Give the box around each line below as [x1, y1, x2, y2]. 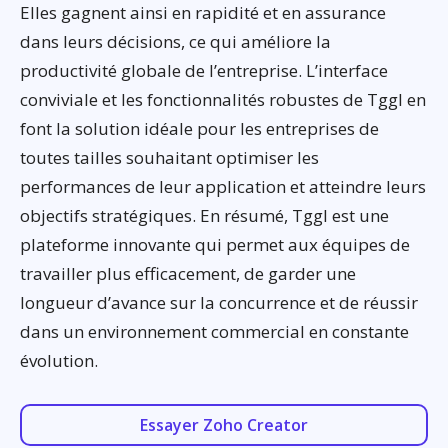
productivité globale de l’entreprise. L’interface [20, 59, 388, 83]
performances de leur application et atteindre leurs [20, 175, 426, 199]
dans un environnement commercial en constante [20, 320, 409, 344]
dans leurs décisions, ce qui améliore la [20, 30, 331, 54]
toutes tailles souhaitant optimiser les [20, 146, 319, 170]
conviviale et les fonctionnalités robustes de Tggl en [20, 88, 426, 112]
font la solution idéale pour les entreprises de [20, 117, 379, 141]
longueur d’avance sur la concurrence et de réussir [20, 291, 418, 315]
